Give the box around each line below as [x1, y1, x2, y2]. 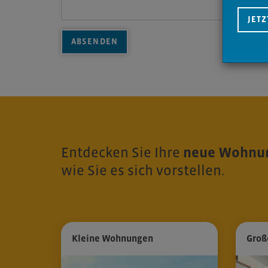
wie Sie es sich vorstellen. [61, 163, 224, 178]
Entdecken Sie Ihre [61, 145, 183, 160]
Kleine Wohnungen [72, 233, 153, 243]
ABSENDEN [71, 36, 118, 46]
